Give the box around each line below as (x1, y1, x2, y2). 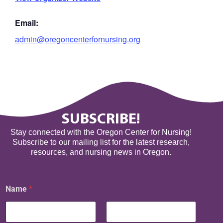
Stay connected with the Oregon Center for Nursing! (10, 128, 192, 137)
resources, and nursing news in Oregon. (30, 148, 171, 157)
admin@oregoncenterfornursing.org (15, 33, 140, 45)
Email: (15, 17, 38, 29)
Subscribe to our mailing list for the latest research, (12, 138, 190, 147)
